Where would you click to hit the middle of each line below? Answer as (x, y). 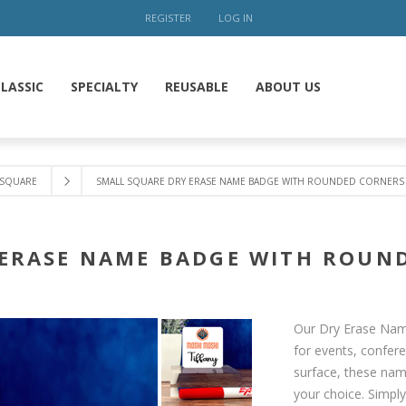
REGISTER (168, 18)
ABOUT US (288, 87)
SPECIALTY (104, 87)
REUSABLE (197, 87)
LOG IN (235, 18)
